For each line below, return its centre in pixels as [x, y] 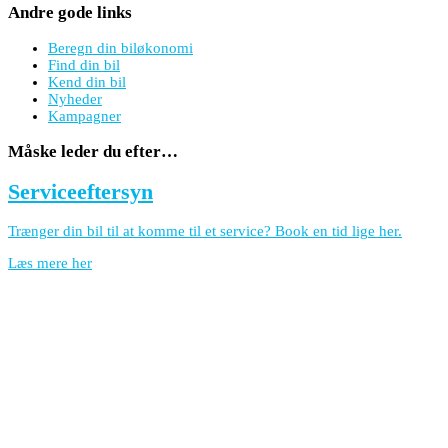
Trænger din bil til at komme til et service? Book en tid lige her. [205, 231]
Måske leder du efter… [93, 151]
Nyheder [75, 98]
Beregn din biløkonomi [120, 47]
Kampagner [84, 115]
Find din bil [84, 64]
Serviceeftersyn [80, 191]
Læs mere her [50, 262]
